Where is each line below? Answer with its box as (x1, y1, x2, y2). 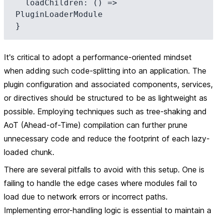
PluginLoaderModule (15, 10, 103, 19)
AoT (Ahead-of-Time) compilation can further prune (4, 120, 187, 130)
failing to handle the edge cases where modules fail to (4, 178, 197, 188)
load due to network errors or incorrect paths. (4, 192, 168, 201)
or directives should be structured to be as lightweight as (4, 93, 207, 103)
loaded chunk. (4, 147, 54, 157)
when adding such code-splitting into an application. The (4, 66, 206, 76)
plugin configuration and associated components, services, (4, 79, 213, 89)
